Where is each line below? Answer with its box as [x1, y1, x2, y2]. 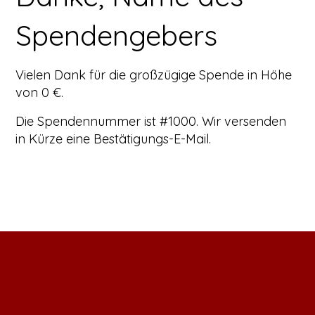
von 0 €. [15, 84, 64, 101]
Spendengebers [15, 17, 218, 53]
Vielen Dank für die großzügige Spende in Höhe [15, 66, 292, 83]
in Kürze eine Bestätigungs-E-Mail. [15, 130, 212, 147]
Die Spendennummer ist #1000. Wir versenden [15, 112, 287, 129]
